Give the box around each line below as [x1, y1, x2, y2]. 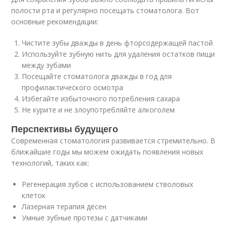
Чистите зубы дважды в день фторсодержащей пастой [22, 38, 213, 48]
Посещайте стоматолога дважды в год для [22, 71, 172, 81]
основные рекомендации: [11, 17, 99, 26]
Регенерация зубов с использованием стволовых [22, 179, 194, 189]
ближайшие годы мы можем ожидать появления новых [11, 147, 204, 157]
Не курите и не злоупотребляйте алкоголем [22, 105, 175, 115]
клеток [22, 191, 46, 200]
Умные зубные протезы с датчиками [22, 213, 148, 222]
